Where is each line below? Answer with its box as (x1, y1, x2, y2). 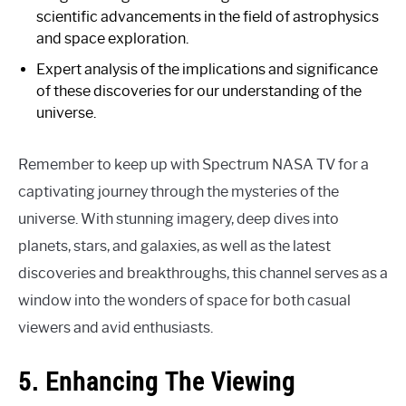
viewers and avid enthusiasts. (18, 319, 213, 337)
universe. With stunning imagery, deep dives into (18, 210, 339, 228)
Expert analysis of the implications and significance (36, 61, 378, 79)
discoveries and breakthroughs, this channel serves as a (18, 265, 388, 283)
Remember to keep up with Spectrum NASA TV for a (18, 156, 369, 174)
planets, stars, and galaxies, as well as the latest (18, 237, 331, 256)
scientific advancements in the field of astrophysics (36, 8, 379, 26)
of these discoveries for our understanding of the (36, 82, 362, 101)
